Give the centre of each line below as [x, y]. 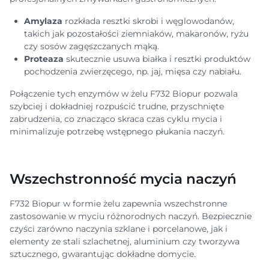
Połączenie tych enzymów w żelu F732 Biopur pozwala [124, 94]
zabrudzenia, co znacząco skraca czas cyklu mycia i [116, 119]
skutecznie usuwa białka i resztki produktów [157, 59]
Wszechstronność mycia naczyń [125, 179]
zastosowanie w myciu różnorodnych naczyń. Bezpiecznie [131, 216]
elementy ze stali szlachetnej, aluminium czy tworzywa [125, 241]
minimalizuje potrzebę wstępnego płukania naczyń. [118, 131]
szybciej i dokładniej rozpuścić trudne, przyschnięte [117, 106]
